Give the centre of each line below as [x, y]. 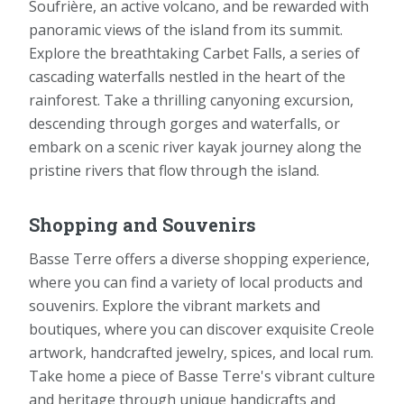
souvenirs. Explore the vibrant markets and [174, 305]
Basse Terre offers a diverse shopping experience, [199, 258]
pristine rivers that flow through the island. [174, 170]
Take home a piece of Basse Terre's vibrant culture [202, 376]
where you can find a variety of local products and [196, 282]
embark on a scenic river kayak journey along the [195, 147]
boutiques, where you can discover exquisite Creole [202, 329]
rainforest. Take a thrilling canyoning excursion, [191, 100]
